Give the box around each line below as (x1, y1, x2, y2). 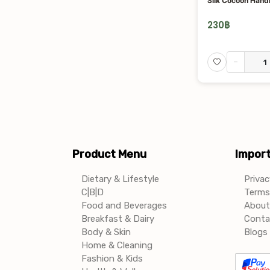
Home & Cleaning (81, 240, 152, 251)
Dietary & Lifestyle (81, 174, 159, 185)
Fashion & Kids (81, 253, 143, 265)
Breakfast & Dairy (81, 213, 154, 225)
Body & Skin (81, 227, 131, 238)
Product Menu (72, 148, 146, 162)
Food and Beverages (81, 200, 167, 212)
